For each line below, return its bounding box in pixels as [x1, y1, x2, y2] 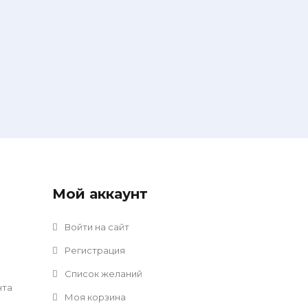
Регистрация [63, 245, 125, 256]
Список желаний [63, 268, 142, 279]
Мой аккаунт [52, 186, 148, 202]
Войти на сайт [63, 221, 129, 232]
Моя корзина [63, 291, 126, 302]
